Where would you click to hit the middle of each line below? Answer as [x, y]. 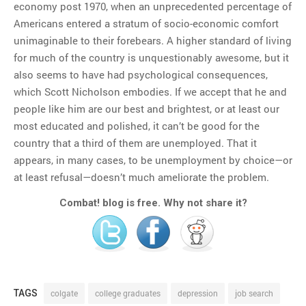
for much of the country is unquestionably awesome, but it [151, 58]
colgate [64, 293]
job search [254, 293]
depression [198, 293]
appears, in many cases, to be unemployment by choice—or [153, 160]
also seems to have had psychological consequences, [141, 75]
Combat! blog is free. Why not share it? [153, 203]
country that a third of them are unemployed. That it [135, 143]
